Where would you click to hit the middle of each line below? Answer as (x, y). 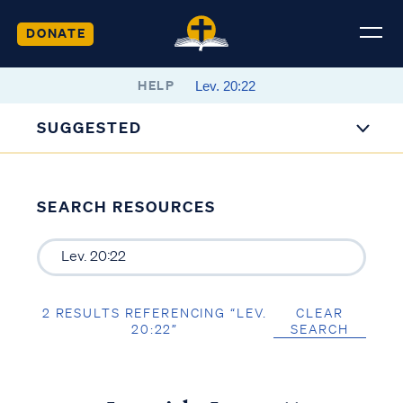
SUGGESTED (90, 127)
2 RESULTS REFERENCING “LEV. (155, 313)
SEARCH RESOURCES (126, 206)
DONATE (56, 32)
